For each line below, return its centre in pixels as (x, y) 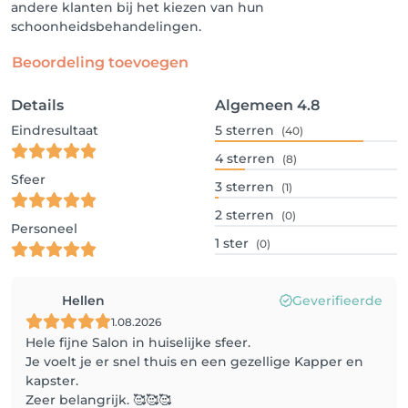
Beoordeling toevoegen (100, 62)
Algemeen (254, 105)
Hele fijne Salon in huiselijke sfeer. (138, 342)
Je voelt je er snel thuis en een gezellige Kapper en (194, 362)
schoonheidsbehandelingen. (106, 26)
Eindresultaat (55, 130)
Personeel (44, 229)
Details (37, 105)
